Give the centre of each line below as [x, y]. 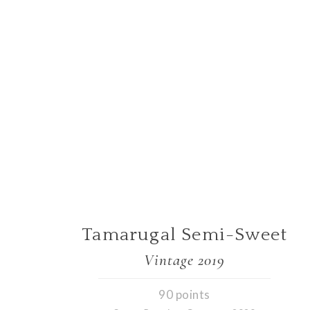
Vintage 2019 [185, 261]
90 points [184, 294]
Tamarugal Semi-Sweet [185, 235]
